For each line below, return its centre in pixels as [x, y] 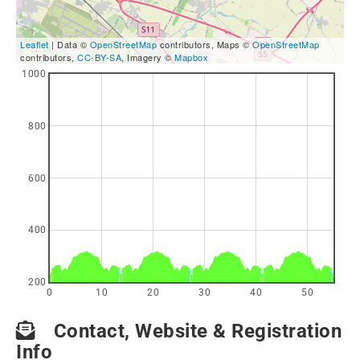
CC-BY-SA [99, 57]
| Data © [69, 44]
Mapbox [191, 57]
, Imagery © [148, 57]
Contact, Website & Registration [195, 331]
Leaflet [35, 44]
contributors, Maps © [205, 44]
